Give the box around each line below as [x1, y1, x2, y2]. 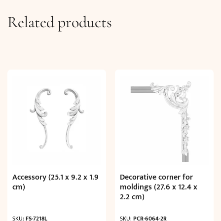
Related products [7, 12, 112, 32]
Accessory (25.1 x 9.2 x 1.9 [12, 171, 99, 184]
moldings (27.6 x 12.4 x [120, 181, 198, 194]
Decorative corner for [120, 171, 193, 184]
